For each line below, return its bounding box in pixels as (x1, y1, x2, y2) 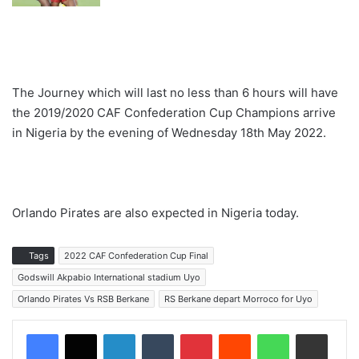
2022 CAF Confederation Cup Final (64, 250, 208, 262)
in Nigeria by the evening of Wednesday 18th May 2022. (12, 125, 326, 141)
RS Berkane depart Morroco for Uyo (164, 293, 313, 305)
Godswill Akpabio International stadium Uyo (18, 272, 200, 284)
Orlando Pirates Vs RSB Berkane (18, 293, 149, 305)
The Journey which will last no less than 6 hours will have (12, 85, 338, 101)
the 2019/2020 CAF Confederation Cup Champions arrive (12, 105, 336, 121)
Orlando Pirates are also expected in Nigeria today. (12, 205, 299, 221)
